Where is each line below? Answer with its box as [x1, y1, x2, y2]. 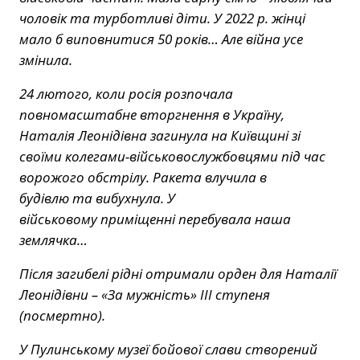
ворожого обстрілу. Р [19, 168, 161, 187]
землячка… [19, 231, 88, 250]
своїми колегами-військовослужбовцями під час [19, 147, 325, 166]
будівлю [19, 189, 69, 208]
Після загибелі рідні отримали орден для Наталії [19, 264, 337, 284]
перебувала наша [175, 210, 291, 229]
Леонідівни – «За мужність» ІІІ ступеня [19, 285, 270, 305]
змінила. [19, 51, 72, 70]
